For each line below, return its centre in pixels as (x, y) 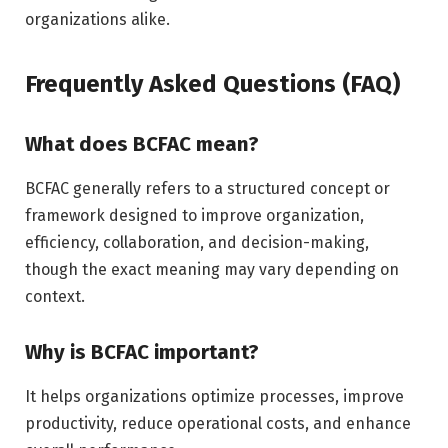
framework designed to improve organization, (194, 215)
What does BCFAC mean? (142, 144)
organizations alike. (97, 20)
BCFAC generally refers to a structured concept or (207, 188)
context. (55, 296)
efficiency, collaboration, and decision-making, (197, 242)
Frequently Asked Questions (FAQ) (212, 83)
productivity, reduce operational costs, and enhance (218, 423)
